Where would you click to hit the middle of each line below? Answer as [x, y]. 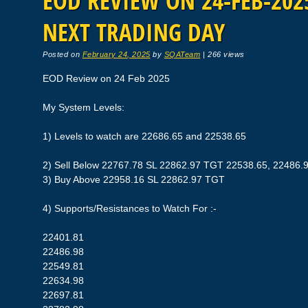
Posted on [63, 55]
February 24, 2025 [116, 55]
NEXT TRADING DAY [134, 32]
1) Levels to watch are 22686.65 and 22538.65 [145, 136]
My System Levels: [84, 108]
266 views [226, 55]
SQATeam [182, 55]
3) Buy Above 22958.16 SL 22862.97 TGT [134, 180]
